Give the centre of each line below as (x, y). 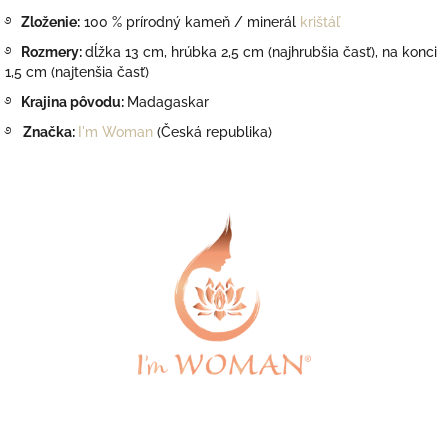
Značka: (49, 132)
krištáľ (318, 22)
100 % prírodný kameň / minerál (190, 22)
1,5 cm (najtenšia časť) (77, 72)
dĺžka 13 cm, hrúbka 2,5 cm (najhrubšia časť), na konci (261, 52)
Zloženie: (49, 22)
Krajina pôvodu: (71, 102)
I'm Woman (115, 132)
